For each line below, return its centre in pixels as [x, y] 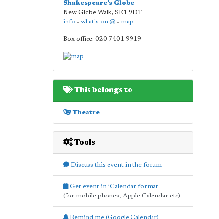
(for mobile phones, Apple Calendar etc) [121, 196]
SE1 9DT [128, 12]
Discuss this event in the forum [115, 165]
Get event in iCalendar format [113, 186]
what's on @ [98, 22]
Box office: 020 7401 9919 [102, 39]
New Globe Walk [87, 12]
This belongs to [102, 90]
